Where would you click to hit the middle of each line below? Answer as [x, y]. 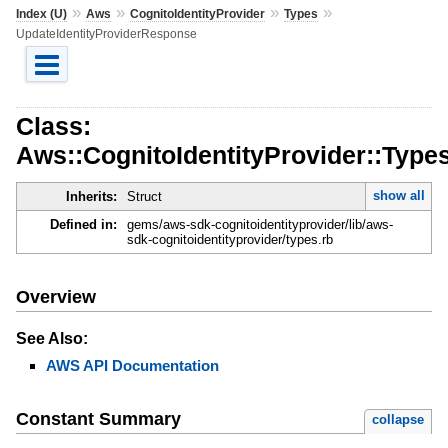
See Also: [51, 338]
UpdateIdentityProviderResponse [106, 33]
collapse [398, 420]
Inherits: [91, 197]
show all [398, 196]
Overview [55, 296]
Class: [53, 125]
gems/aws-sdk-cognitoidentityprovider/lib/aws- [259, 225]
